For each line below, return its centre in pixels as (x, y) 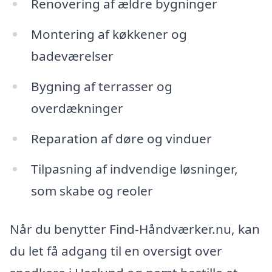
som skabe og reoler (92, 190)
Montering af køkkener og (109, 34)
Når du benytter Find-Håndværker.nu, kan (135, 229)
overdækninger (77, 108)
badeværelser (72, 56)
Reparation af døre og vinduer (121, 138)
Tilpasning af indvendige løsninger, (134, 168)
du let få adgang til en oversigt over (116, 251)
